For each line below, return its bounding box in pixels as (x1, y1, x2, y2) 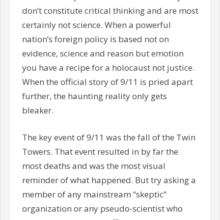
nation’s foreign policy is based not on (22, 33, 169, 45)
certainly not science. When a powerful (22, 19, 171, 31)
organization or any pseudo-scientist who (22, 202, 183, 214)
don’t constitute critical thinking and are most (22, 5, 198, 17)
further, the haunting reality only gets (22, 90, 167, 102)
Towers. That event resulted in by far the (22, 145, 178, 157)
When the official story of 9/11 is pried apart (22, 76, 193, 88)
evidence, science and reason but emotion (22, 48, 184, 59)
